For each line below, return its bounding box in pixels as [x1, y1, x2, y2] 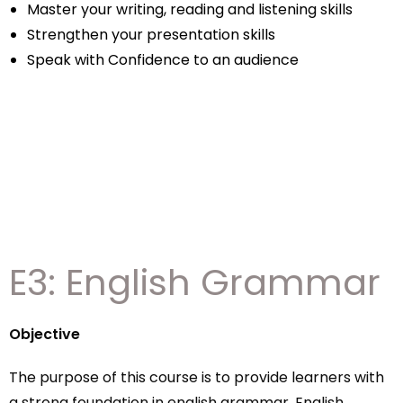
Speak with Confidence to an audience [27, 49, 299, 70]
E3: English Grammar [9, 257, 381, 308]
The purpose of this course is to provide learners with [9, 367, 384, 388]
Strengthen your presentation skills [27, 24, 275, 45]
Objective [9, 324, 80, 345]
